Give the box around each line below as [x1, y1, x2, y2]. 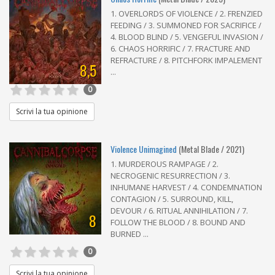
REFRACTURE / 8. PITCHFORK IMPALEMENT [110, 54, 262, 66]
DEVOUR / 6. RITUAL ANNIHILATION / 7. [110, 204, 248, 216]
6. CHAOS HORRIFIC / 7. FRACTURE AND [110, 42, 250, 54]
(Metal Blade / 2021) [179, 142, 244, 155]
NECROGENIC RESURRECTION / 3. [110, 169, 230, 181]
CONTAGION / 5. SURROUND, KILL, [110, 193, 233, 204]
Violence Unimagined [110, 142, 177, 155]
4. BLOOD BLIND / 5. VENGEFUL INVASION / [110, 31, 263, 42]
